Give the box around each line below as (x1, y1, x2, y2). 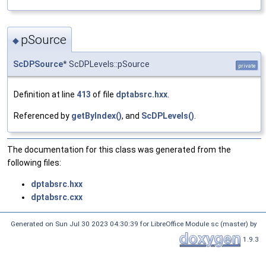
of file (91, 90, 116, 100)
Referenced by (14, 111, 71, 121)
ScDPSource (13, 59, 63, 69)
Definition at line (14, 90, 77, 100)
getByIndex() (71, 111, 122, 121)
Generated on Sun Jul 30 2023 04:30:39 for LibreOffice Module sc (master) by (11, 220, 259, 229)
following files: (7, 158, 61, 168)
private (238, 62, 256, 69)
